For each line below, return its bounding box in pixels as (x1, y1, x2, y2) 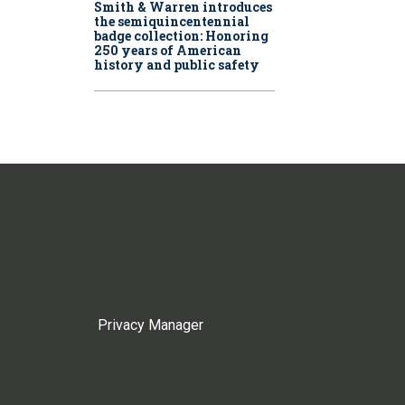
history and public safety (94, 56, 259, 74)
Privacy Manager (98, 316, 203, 334)
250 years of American (94, 42, 241, 60)
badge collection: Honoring (94, 27, 268, 45)
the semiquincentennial (94, 13, 250, 31)
